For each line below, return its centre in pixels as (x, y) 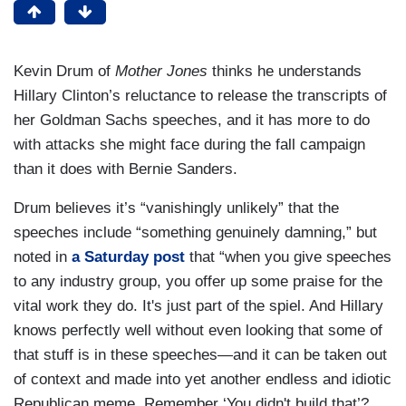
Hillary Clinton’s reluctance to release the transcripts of (200, 96)
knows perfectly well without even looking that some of (198, 331)
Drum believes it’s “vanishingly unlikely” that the (176, 208)
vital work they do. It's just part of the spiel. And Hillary (198, 306)
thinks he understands (285, 72)
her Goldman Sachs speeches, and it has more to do (192, 121)
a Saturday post (128, 257)
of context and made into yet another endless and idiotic (203, 380)
